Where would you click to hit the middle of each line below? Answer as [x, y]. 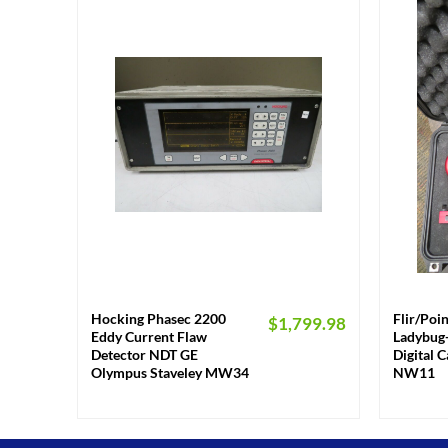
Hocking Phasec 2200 [158, 318]
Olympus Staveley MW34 [169, 372]
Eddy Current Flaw [148, 336]
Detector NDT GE [144, 354]
